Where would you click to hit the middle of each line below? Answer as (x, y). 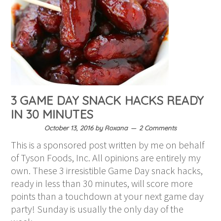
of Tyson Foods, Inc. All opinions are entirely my (106, 158)
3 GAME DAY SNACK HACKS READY (108, 100)
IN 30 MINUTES (52, 114)
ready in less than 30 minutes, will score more (102, 184)
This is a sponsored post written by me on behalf (108, 145)
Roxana (116, 128)
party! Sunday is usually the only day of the (97, 209)
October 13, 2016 (69, 128)
